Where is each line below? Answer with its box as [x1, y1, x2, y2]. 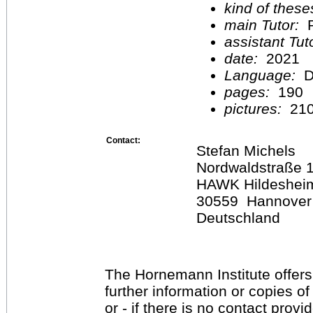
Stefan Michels [196, 142, 296, 159]
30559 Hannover [196, 192, 312, 209]
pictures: [224, 100, 286, 117]
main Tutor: [224, 16, 303, 33]
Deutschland [196, 209, 280, 226]
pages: [224, 83, 274, 100]
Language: [224, 66, 304, 83]
